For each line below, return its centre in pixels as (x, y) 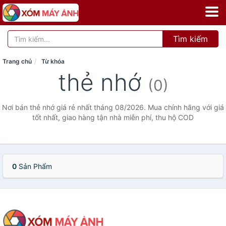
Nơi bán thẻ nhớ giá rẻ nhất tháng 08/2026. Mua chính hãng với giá (113, 107)
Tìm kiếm (190, 39)
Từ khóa (53, 61)
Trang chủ (17, 61)
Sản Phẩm (34, 166)
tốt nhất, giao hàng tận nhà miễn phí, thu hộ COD (113, 117)
